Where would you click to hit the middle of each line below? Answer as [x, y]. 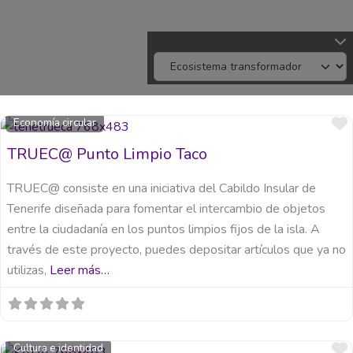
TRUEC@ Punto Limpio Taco [107, 154]
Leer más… [80, 271]
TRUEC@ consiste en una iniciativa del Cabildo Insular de [162, 189]
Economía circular [55, 123]
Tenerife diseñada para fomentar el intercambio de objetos [166, 209]
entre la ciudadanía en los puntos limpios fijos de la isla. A [163, 230]
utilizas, [28, 271]
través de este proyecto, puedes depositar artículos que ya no [176, 250]
